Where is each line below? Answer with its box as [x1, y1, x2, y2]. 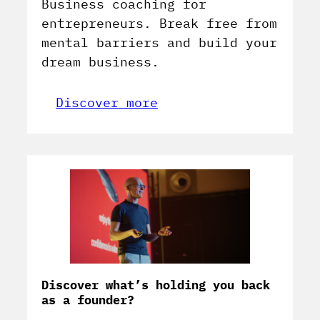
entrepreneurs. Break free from [41, 15, 277, 32]
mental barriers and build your [41, 34, 277, 51]
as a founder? [41, 292, 134, 309]
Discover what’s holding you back [41, 277, 270, 294]
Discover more [56, 94, 158, 111]
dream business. [41, 54, 159, 71]
